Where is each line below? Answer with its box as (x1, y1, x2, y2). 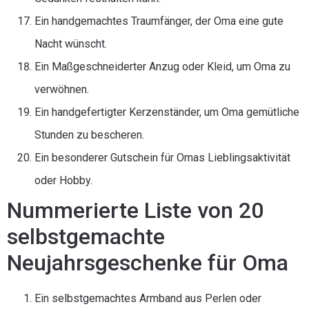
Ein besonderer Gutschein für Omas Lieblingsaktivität (34, 151, 290, 164)
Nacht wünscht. (34, 37, 107, 50)
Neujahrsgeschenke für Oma (7, 250, 288, 276)
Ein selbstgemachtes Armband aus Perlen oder (34, 292, 261, 305)
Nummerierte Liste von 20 (7, 197, 263, 223)
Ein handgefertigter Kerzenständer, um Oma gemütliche (34, 106, 299, 119)
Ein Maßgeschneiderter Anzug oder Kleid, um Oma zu (34, 60, 290, 73)
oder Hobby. (34, 174, 92, 187)
